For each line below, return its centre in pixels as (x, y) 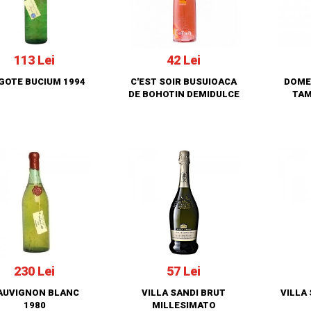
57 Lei (184, 271)
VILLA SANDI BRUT (184, 292)
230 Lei (35, 271)
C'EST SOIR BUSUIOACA (184, 82)
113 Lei (35, 60)
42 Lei (184, 60)
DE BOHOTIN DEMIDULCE (184, 94)
